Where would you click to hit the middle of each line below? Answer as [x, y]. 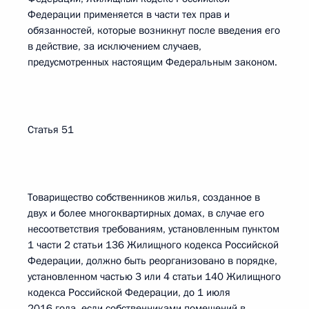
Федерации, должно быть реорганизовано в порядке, [152, 261]
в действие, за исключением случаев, [114, 46]
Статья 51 [51, 130]
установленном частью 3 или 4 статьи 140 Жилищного [154, 277]
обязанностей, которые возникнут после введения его [154, 30]
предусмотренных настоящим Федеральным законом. [152, 62]
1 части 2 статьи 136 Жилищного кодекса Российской [153, 245]
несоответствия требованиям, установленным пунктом [153, 229]
